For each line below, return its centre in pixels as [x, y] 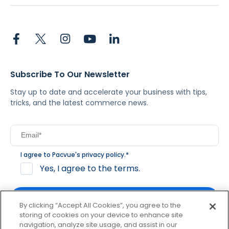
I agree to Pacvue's [51, 154]
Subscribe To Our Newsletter [70, 74]
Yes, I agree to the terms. [90, 168]
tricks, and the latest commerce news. [79, 102]
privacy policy [103, 154]
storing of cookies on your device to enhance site [101, 215]
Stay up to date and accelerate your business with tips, [109, 92]
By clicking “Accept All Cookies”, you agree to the [100, 205]
